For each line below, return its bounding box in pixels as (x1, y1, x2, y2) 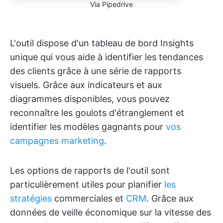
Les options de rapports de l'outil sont (10, 165, 170, 176)
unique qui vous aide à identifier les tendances (10, 52, 203, 63)
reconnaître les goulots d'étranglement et (10, 108, 184, 118)
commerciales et (52, 193, 126, 204)
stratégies (10, 193, 52, 204)
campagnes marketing (10, 135, 104, 146)
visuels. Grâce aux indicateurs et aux (10, 80, 162, 91)
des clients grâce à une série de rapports (10, 66, 181, 77)
